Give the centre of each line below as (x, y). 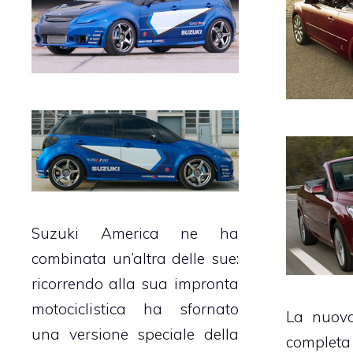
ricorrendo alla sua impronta (135, 284)
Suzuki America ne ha (135, 234)
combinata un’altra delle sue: (135, 259)
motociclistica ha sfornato (135, 309)
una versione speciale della (135, 334)
